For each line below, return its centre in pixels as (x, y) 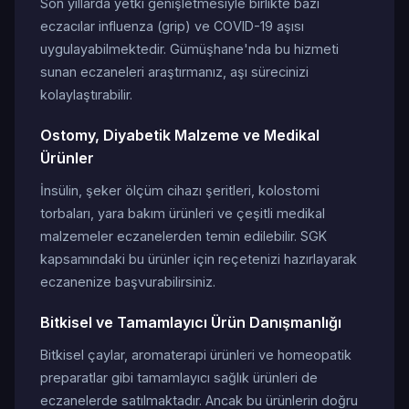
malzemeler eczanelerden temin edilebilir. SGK (184, 236)
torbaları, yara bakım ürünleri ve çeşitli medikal (183, 213)
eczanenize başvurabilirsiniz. (128, 282)
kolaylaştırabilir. (86, 94)
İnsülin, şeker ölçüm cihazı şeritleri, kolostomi (180, 190)
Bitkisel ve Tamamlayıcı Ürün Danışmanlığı (191, 322)
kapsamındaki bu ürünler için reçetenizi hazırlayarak (199, 259)
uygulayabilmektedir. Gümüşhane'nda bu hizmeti (189, 49)
